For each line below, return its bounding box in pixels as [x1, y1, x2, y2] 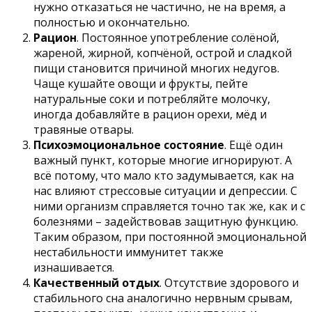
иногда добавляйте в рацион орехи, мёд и [33, 107, 267, 123]
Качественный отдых [33, 275, 159, 291]
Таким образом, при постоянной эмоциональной [33, 229, 306, 245]
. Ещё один [224, 137, 283, 153]
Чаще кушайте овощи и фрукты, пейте [33, 76, 248, 92]
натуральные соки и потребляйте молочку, [33, 91, 270, 107]
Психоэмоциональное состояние [33, 137, 224, 153]
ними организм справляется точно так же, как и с [33, 198, 305, 214]
